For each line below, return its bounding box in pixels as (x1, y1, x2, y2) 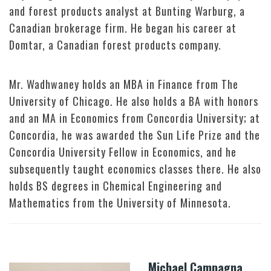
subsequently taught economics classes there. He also (9, 161, 261, 177)
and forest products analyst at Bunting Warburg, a (9, 3, 245, 19)
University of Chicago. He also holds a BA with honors (9, 93, 258, 109)
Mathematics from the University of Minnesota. (9, 195, 231, 211)
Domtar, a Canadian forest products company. (9, 37, 221, 53)
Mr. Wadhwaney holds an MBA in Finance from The (9, 76, 238, 93)
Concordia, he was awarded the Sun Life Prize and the (9, 127, 260, 143)
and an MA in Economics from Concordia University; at (9, 110, 260, 126)
